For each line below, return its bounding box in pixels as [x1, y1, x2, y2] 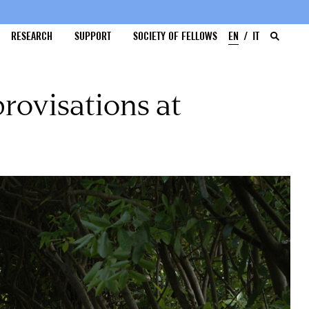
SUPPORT [74, 30, 112, 43]
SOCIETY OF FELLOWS [133, 30, 218, 43]
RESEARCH [11, 30, 53, 43]
